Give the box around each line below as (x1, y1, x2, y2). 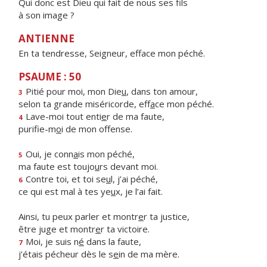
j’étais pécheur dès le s (18, 248, 113, 260)
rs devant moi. (100, 160, 158, 172)
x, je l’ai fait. (116, 185, 163, 197)
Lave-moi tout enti (23, 110, 101, 122)
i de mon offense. (61, 123, 132, 135)
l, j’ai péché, (111, 173, 158, 185)
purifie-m (18, 123, 56, 135)
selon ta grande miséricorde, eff (18, 98, 150, 110)
